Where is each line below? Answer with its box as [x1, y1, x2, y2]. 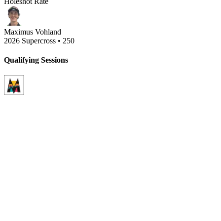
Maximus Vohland [4, 27, 61, 36]
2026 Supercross [4, 36, 56, 45]
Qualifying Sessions [4, 56, 68, 65]
